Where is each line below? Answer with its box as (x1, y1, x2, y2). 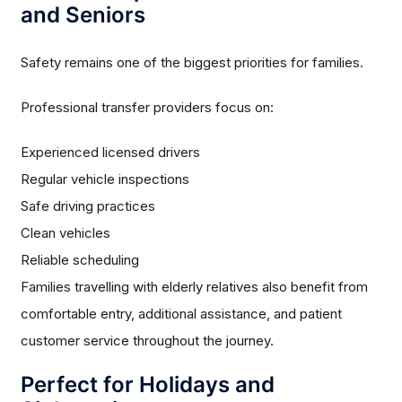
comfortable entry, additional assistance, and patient (21, 305, 343, 323)
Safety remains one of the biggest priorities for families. (21, 54, 364, 72)
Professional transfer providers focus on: (21, 99, 275, 117)
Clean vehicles (21, 224, 111, 242)
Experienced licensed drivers (21, 144, 201, 162)
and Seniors (21, 2, 146, 29)
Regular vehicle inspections (21, 170, 190, 188)
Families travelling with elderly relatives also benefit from (21, 278, 369, 296)
